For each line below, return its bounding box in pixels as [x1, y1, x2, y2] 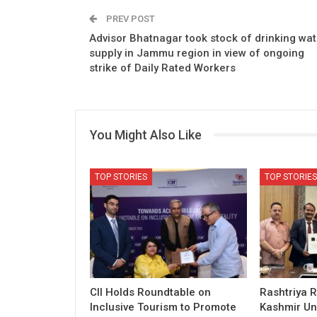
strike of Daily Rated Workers [89, 61, 236, 74]
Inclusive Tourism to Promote [90, 300, 236, 313]
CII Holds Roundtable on [90, 285, 211, 299]
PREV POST [104, 13, 155, 24]
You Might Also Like [90, 127, 202, 142]
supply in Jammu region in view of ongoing [89, 46, 304, 59]
